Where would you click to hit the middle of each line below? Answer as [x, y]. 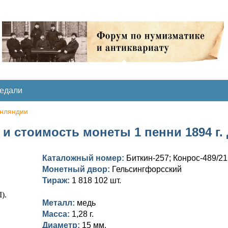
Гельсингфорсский [147, 169]
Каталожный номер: [84, 158]
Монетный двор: [77, 169]
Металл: [60, 203]
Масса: [57, 214]
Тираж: [57, 180]
